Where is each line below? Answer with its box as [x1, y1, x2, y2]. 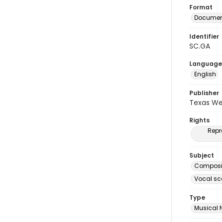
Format [189, 3, 213, 11]
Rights [189, 116, 210, 124]
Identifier [189, 32, 219, 41]
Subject [189, 151, 214, 160]
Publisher [189, 89, 219, 97]
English [194, 70, 216, 78]
